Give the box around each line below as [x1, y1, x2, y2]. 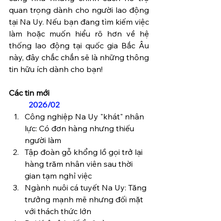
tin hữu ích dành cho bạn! [9, 64, 103, 74]
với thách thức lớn [25, 206, 91, 216]
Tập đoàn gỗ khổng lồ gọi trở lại [25, 147, 145, 157]
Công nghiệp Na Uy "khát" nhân [25, 111, 146, 121]
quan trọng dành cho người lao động [9, 5, 149, 15]
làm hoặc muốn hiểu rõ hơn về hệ [9, 29, 149, 38]
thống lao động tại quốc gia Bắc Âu [9, 40, 149, 50]
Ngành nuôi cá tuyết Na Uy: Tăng [25, 183, 148, 192]
